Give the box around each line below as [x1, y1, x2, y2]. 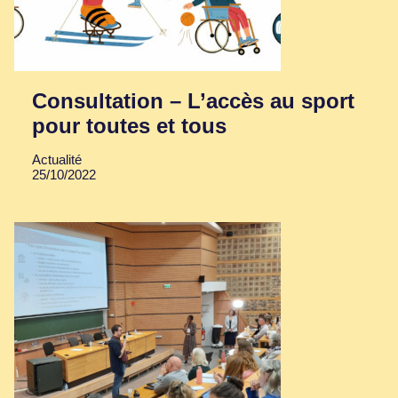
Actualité [32, 152, 82, 168]
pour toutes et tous [32, 114, 227, 139]
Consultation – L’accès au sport [32, 89, 354, 114]
